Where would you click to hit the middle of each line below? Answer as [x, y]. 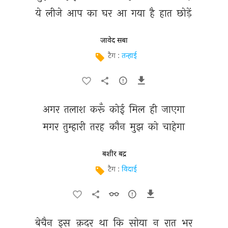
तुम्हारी [76, 126]
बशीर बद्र [114, 154]
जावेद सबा [114, 41]
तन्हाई [129, 56]
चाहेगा [175, 126]
